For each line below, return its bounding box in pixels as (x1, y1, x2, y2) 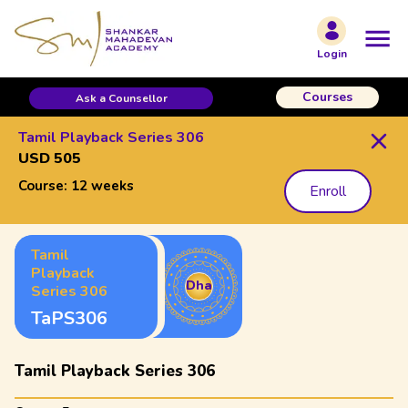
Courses (302, 88, 352, 106)
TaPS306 (31, 306, 107, 331)
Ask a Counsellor (75, 90, 168, 106)
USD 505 (18, 148, 81, 168)
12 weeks (71, 177, 134, 195)
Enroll (310, 181, 346, 201)
